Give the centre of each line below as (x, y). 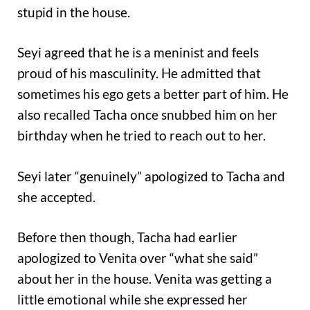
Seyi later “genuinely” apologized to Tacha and (151, 176)
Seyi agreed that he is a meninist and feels (138, 53)
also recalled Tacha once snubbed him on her (147, 115)
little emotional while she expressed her (133, 300)
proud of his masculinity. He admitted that (139, 73)
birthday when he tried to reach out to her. (142, 136)
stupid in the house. (74, 12)
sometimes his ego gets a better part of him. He (153, 94)
